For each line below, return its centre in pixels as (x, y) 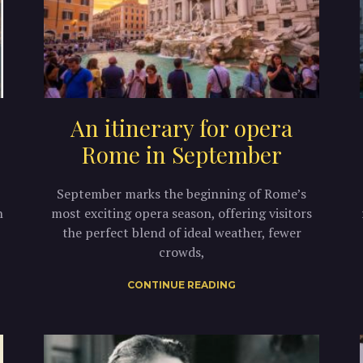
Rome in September (181, 154)
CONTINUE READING (181, 284)
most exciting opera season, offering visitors (181, 213)
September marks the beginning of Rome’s (181, 193)
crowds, (181, 252)
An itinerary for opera (181, 127)
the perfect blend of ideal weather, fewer (181, 232)
